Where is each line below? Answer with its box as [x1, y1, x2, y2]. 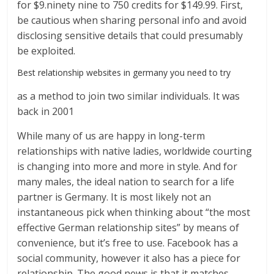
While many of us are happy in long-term [17, 129, 206, 143]
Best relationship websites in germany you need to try [17, 67, 231, 79]
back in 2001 [17, 105, 75, 119]
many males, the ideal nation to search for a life [17, 175, 235, 189]
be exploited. [17, 44, 76, 58]
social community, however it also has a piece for [17, 251, 241, 265]
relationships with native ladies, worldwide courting [17, 144, 253, 158]
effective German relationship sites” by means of [17, 221, 240, 235]
